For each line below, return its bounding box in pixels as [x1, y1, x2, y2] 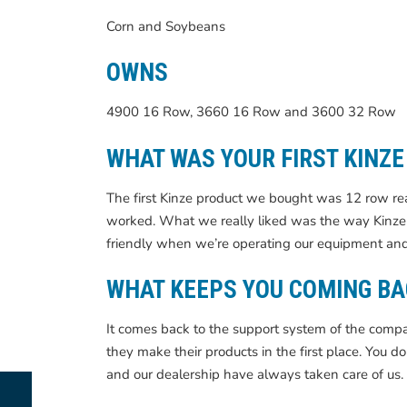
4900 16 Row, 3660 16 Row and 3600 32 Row [106, 103, 396, 121]
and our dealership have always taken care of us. [106, 365, 403, 383]
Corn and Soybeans [106, 16, 225, 35]
